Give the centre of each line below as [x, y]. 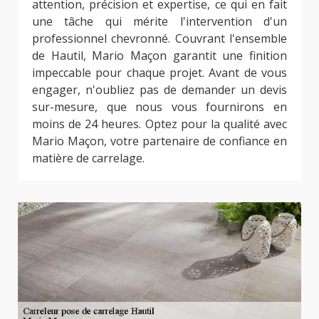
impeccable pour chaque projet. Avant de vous [159, 72]
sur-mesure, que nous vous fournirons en [159, 106]
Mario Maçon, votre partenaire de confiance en [159, 141]
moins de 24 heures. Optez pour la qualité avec [159, 124]
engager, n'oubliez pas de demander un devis [159, 89]
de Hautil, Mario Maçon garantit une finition [159, 55]
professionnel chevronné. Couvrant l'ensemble [159, 38]
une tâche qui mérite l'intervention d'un [159, 21]
